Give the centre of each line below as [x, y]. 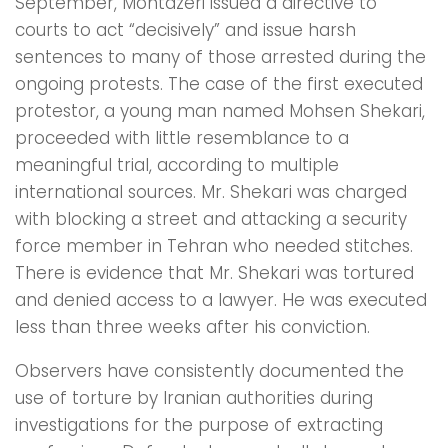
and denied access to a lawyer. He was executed [221, 300]
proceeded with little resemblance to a [182, 138]
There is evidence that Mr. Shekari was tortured [214, 273]
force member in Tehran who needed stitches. [214, 246]
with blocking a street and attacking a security [211, 219]
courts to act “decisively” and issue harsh [185, 30]
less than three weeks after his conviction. [192, 327]
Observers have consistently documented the [209, 371]
